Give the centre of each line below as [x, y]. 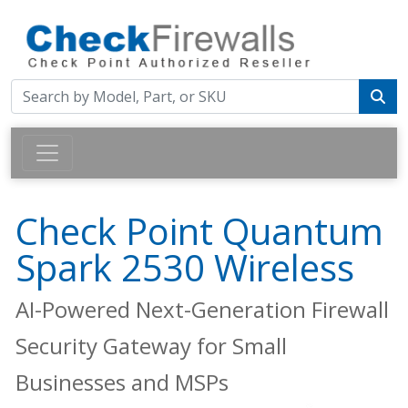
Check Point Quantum [199, 231]
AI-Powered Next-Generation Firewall [202, 310]
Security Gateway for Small [151, 346]
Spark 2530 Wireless [185, 268]
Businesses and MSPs [122, 382]
